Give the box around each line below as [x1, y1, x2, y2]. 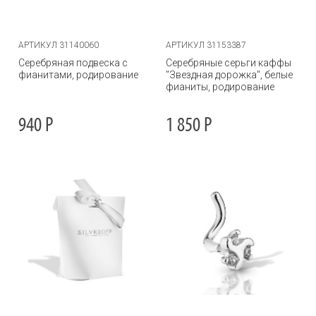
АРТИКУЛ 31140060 [18, 40, 99, 50]
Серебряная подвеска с [18, 57, 128, 68]
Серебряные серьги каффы [166, 57, 291, 68]
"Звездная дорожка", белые [166, 69, 293, 80]
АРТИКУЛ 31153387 [166, 40, 246, 50]
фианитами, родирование [18, 69, 138, 80]
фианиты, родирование [166, 81, 274, 92]
